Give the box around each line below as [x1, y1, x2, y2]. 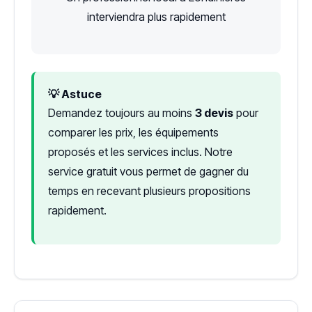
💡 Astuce [48, 87, 102, 102]
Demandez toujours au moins [48, 106, 195, 120]
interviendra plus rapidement [86, 10, 226, 24]
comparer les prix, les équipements [48, 125, 219, 140]
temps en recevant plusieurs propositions [48, 184, 251, 198]
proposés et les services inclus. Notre [48, 145, 233, 159]
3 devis [195, 106, 233, 120]
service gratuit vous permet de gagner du [48, 164, 249, 179]
